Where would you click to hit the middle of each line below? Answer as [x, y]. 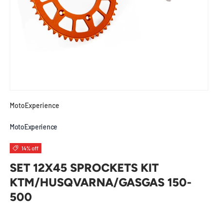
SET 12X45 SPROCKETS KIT [84, 168]
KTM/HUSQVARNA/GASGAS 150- [101, 182]
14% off [30, 148]
